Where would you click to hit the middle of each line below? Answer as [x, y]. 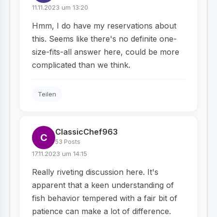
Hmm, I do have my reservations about [104, 26]
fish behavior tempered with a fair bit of [105, 198]
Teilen [47, 94]
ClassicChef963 [86, 132]
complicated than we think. [81, 65]
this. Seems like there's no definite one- [104, 39]
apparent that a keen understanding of [103, 185]
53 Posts [68, 142]
